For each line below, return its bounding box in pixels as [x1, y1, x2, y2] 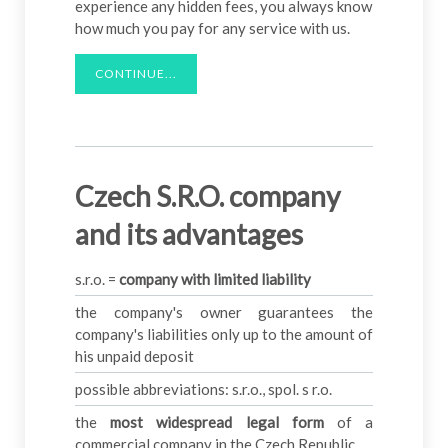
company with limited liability [119, 270, 311, 289]
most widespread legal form [110, 413, 324, 432]
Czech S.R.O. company [75, 179, 340, 214]
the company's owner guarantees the [75, 303, 373, 322]
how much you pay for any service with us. [75, 19, 350, 38]
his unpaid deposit [75, 347, 194, 366]
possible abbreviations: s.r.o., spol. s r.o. [75, 380, 332, 399]
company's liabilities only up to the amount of [75, 325, 373, 344]
